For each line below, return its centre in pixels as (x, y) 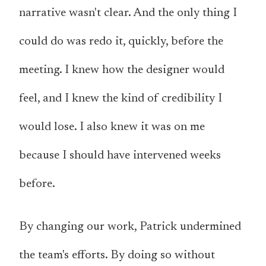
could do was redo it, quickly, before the (121, 42)
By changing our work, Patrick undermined (130, 227)
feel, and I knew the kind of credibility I (121, 99)
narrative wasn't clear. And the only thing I (128, 13)
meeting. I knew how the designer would (122, 70)
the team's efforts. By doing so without (117, 256)
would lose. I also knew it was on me (112, 127)
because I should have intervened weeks (120, 156)
